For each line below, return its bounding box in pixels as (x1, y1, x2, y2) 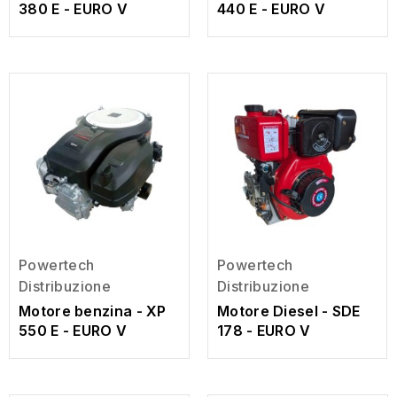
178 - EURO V (217, 321, 311, 339)
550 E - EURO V (19, 322, 128, 339)
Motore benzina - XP (19, 302, 167, 320)
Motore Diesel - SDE (217, 301, 361, 320)
